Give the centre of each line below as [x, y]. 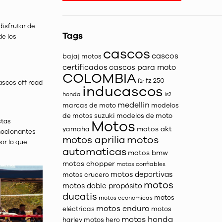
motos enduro [123, 208]
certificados [85, 67]
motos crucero [86, 175]
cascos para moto [143, 67]
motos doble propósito [103, 186]
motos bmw [148, 153]
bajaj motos [82, 56]
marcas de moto [89, 106]
